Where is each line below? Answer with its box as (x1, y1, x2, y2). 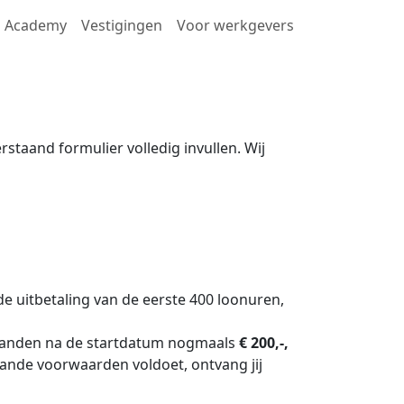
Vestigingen (81, 15, 162, 35)
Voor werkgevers (177, 15, 294, 35)
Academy (5, 15, 67, 35)
